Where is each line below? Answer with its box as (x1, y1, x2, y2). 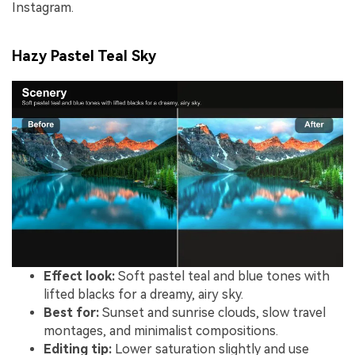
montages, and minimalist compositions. (44, 323, 278, 339)
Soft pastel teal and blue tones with (115, 269, 330, 284)
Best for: (44, 305, 99, 321)
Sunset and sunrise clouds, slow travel (99, 305, 326, 321)
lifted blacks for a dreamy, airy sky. (44, 287, 243, 303)
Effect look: (44, 269, 115, 284)
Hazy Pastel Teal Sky (12, 48, 156, 65)
